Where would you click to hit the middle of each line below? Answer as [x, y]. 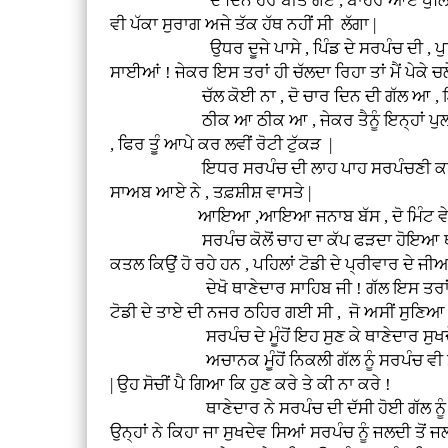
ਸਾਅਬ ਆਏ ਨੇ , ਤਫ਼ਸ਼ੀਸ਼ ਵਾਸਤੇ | [211, 192]
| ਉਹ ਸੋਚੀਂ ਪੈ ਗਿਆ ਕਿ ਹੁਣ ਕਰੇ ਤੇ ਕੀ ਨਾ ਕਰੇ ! [251, 384]
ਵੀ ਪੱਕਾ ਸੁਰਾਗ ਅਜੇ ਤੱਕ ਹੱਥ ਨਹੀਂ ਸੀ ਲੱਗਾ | [243, 24]
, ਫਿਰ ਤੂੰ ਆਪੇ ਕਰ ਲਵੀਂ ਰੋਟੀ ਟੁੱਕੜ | [221, 144]
